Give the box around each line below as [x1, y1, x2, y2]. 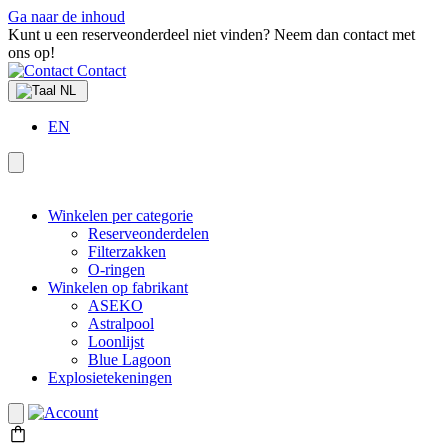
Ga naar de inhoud [8, 8, 125, 25]
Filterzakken [88, 243, 166, 260]
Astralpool [88, 315, 154, 332]
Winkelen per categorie [48, 207, 193, 224]
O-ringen [88, 261, 145, 278]
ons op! [8, 44, 55, 61]
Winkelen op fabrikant [48, 279, 188, 296]
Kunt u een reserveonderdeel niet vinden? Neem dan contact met [8, 26, 415, 43]
